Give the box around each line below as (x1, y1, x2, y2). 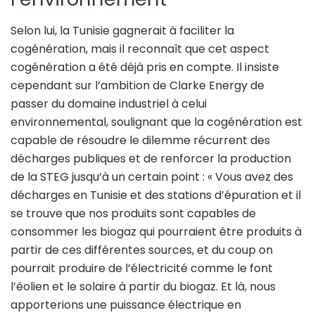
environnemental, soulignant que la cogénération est (11, 113, 302, 130)
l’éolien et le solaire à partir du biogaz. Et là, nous (11, 278, 276, 295)
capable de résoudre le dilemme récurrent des (11, 131, 270, 148)
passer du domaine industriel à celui (11, 95, 207, 112)
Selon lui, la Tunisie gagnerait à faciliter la (11, 22, 234, 39)
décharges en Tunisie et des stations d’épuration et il (11, 186, 301, 203)
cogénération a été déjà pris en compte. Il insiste (11, 58, 279, 75)
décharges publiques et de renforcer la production (11, 150, 291, 167)
